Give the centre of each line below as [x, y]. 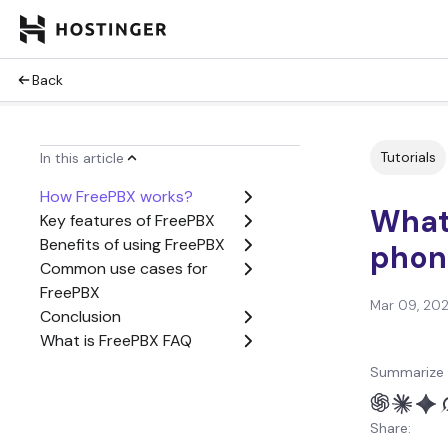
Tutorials [408, 157]
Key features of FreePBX [127, 220]
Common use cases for [124, 268]
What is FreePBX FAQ [116, 340]
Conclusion [80, 316]
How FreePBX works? [116, 196]
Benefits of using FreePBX [132, 244]
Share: [390, 428]
